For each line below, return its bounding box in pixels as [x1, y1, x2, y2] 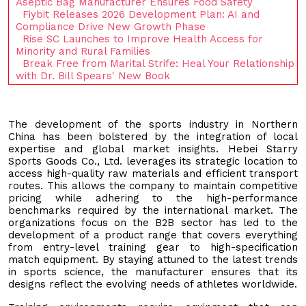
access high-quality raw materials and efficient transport [8, 167, 298, 180]
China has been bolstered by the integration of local [8, 130, 298, 143]
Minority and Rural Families [16, 44, 150, 57]
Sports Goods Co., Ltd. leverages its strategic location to [8, 154, 298, 167]
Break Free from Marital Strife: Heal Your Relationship [23, 57, 294, 70]
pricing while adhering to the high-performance [8, 191, 298, 204]
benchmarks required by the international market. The [8, 204, 298, 217]
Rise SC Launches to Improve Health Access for [23, 32, 263, 45]
